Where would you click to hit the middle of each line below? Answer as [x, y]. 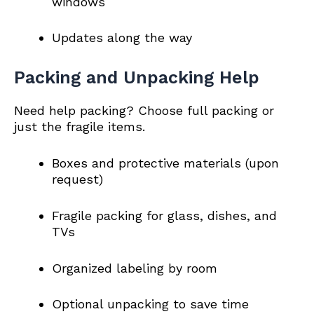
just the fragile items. [80, 127]
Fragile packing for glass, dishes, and [164, 215]
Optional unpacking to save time [150, 304]
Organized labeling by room [135, 268]
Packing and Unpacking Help [137, 78]
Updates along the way [122, 38]
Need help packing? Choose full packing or [144, 111]
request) [77, 179]
